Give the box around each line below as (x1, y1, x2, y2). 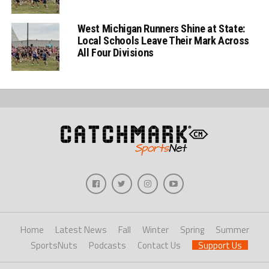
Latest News (55, 222, 107, 237)
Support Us (198, 238, 242, 252)
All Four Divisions (77, 46, 154, 59)
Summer (215, 222, 249, 237)
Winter (142, 222, 169, 237)
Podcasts (88, 238, 126, 252)
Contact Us (137, 238, 181, 252)
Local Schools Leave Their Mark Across (77, 34, 249, 47)
